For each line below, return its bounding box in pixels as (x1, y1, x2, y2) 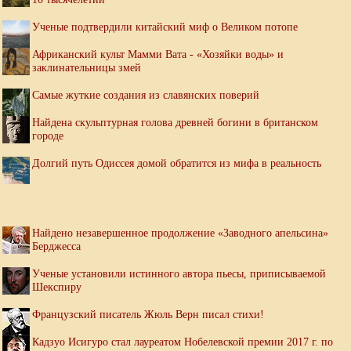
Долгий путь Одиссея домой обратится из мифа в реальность (32, 157, 321, 170)
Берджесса (32, 240, 81, 253)
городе (32, 129, 63, 143)
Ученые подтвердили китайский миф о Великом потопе (32, 20, 298, 34)
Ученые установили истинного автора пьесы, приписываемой (32, 267, 326, 280)
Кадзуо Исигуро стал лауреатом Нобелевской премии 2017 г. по (32, 335, 333, 349)
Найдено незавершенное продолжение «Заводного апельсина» (32, 226, 328, 240)
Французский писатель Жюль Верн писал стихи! (32, 308, 264, 321)
